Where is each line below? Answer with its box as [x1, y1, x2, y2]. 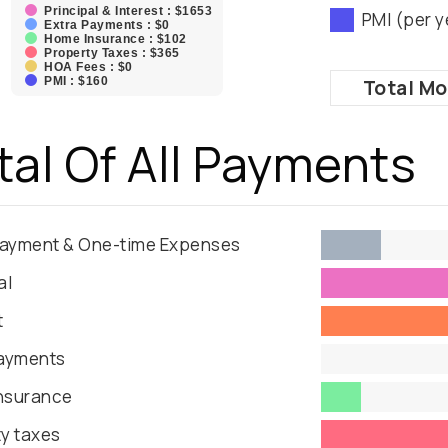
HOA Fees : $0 [44, 60, 133, 74]
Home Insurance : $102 [44, 32, 187, 46]
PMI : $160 [44, 74, 108, 88]
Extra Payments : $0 [44, 18, 170, 32]
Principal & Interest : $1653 [44, 4, 212, 18]
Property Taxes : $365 [44, 46, 180, 60]
